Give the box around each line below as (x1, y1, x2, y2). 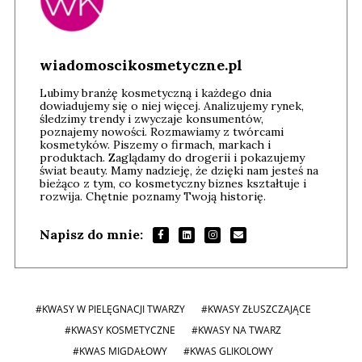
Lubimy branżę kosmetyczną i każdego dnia (40, 85, 271, 100)
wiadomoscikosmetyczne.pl (40, 55, 242, 74)
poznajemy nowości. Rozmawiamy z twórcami (40, 124, 284, 139)
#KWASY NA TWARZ (192, 322, 281, 337)
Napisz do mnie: (40, 225, 143, 242)
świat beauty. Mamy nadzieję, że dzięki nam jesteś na (40, 162, 318, 178)
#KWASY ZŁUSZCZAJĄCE (200, 301, 311, 316)
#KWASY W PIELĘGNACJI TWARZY (35, 301, 185, 316)
